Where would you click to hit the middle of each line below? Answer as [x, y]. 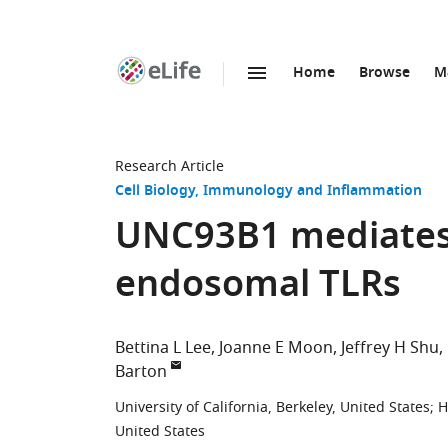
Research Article [169, 166]
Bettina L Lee [163, 348]
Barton [141, 372]
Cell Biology [155, 191]
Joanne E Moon [276, 348]
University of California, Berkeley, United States [272, 407]
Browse [384, 73]
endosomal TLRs [258, 287]
